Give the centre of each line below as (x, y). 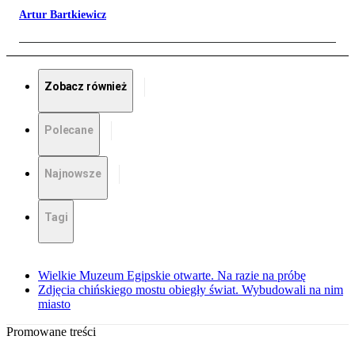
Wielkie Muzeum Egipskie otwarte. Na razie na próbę (172, 276)
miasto (54, 304)
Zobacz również (86, 87)
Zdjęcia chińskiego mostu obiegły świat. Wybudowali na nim (191, 290)
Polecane (69, 130)
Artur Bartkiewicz (63, 15)
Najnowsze (73, 174)
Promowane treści (51, 332)
